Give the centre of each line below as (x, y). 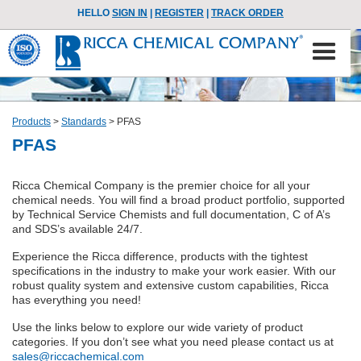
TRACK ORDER (247, 13)
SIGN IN (130, 13)
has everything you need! (77, 300)
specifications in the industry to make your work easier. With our (174, 271)
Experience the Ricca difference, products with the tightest (160, 256)
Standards (84, 122)
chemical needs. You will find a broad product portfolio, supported (178, 200)
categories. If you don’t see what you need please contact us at (173, 342)
